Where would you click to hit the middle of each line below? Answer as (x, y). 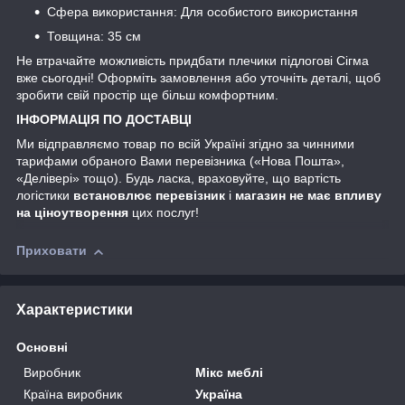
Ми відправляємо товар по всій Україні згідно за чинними (185, 144)
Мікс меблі (230, 372)
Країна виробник (73, 394)
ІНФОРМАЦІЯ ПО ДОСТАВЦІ (104, 120)
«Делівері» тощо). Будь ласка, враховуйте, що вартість (179, 179)
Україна (219, 394)
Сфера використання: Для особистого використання (202, 12)
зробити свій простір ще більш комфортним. (147, 95)
